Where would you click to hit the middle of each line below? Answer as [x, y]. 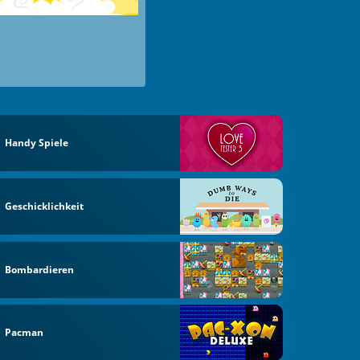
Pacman [25, 333]
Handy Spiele [37, 143]
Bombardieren [40, 269]
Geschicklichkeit [45, 206]
